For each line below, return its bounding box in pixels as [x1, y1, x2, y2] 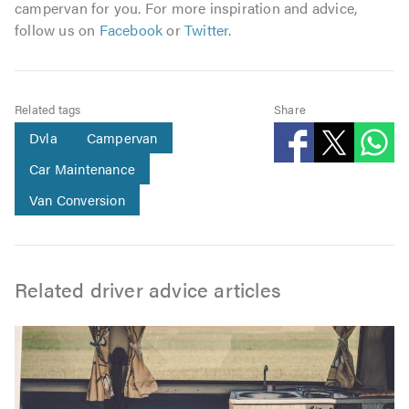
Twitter [184, 19, 229, 41]
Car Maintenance [29, 159, 135, 179]
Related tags [15, 100, 81, 119]
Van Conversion [29, 190, 125, 210]
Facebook [99, 19, 163, 41]
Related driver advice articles [15, 275, 281, 304]
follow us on [15, 19, 100, 41]
